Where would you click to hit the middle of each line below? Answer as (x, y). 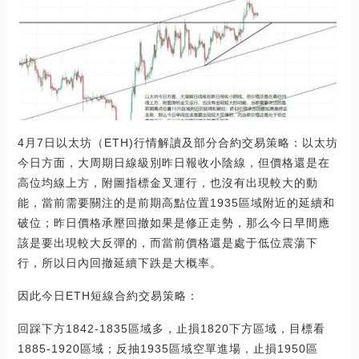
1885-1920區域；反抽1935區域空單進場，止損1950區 (167, 348)
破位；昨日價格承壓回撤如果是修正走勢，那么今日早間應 (173, 222)
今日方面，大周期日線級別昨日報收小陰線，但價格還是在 (173, 162)
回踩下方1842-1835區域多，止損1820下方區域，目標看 (171, 328)
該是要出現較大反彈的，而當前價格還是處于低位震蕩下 (167, 242)
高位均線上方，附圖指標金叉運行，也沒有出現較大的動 (167, 182)
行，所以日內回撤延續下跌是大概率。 (119, 262)
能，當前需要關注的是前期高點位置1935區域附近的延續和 (176, 202)
